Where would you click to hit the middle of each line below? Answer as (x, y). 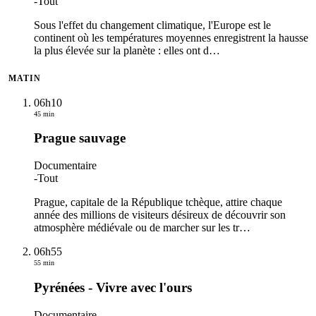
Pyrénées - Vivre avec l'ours (113, 287)
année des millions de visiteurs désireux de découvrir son (160, 215)
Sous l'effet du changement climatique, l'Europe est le (152, 25)
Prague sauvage (80, 138)
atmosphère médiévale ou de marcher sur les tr (136, 228)
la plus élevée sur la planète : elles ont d (121, 50)
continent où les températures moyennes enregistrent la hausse (171, 37)
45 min (44, 114)
